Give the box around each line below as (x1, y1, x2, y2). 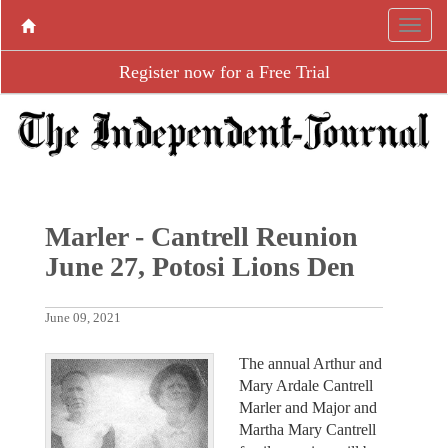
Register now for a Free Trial (118, 62, 330, 82)
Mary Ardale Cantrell (239, 376, 373, 394)
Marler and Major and (239, 398, 377, 416)
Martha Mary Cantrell (239, 420, 376, 438)
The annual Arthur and (239, 354, 382, 372)
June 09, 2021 (44, 310, 121, 325)
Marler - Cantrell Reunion (44, 220, 358, 252)
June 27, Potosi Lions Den (44, 250, 355, 282)
